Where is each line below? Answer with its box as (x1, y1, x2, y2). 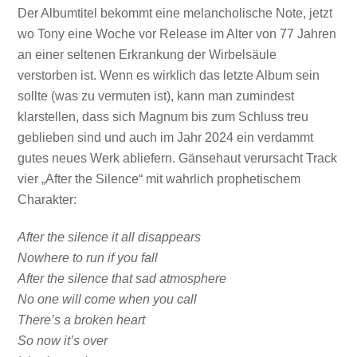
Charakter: (18, 193, 77, 207)
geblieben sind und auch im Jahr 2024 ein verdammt (18, 131, 314, 145)
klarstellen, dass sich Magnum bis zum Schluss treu (18, 110, 309, 124)
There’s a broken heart (18, 312, 146, 327)
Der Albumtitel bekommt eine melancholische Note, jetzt (18, 6, 333, 21)
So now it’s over (18, 333, 108, 347)
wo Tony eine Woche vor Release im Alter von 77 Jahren (18, 27, 337, 41)
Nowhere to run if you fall (18, 250, 159, 265)
